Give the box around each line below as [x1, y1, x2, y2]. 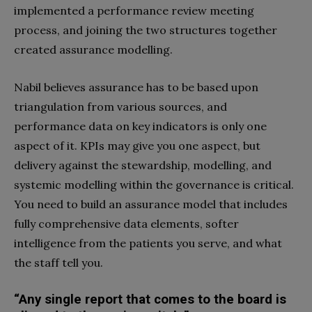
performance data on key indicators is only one [14, 118, 267, 133]
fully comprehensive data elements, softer [14, 216, 239, 231]
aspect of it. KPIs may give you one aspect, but [14, 138, 260, 153]
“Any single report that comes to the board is [14, 291, 286, 307]
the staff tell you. [14, 255, 106, 270]
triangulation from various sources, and [14, 99, 227, 114]
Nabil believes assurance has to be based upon [14, 79, 258, 94]
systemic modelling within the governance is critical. [14, 177, 294, 192]
